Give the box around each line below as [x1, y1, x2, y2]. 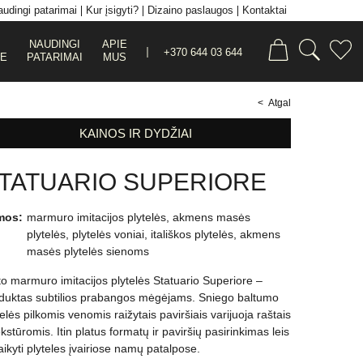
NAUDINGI [28, 38, 80, 51]
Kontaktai [241, 4, 287, 16]
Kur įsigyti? [85, 4, 139, 16]
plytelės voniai [71, 227, 144, 241]
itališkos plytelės [150, 227, 233, 241]
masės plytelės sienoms [26, 244, 149, 258]
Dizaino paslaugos [147, 4, 233, 16]
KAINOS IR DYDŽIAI [79, 126, 192, 140]
